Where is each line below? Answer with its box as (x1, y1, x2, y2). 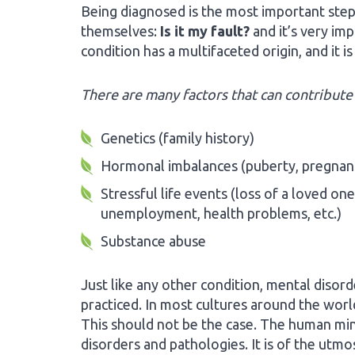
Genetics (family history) (101, 130, 254, 146)
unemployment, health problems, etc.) (101, 205, 342, 221)
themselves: (81, 23, 160, 39)
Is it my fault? (160, 23, 250, 39)
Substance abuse (101, 233, 206, 249)
